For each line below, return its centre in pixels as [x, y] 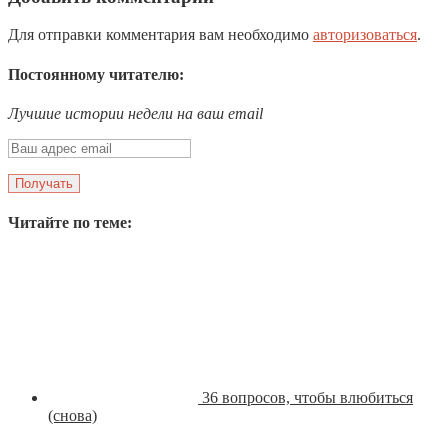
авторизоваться [365, 35]
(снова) [72, 416]
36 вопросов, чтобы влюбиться [307, 398]
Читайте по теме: [70, 223]
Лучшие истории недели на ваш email [135, 113]
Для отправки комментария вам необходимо [160, 35]
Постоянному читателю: [96, 74]
